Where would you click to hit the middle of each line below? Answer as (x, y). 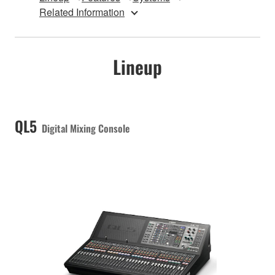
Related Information (82, 12)
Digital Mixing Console (86, 128)
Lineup (137, 66)
